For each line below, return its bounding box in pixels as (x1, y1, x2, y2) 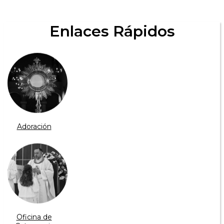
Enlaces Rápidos (49, 22, 175, 41)
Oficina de (16, 212, 52, 222)
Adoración (16, 122, 51, 131)
